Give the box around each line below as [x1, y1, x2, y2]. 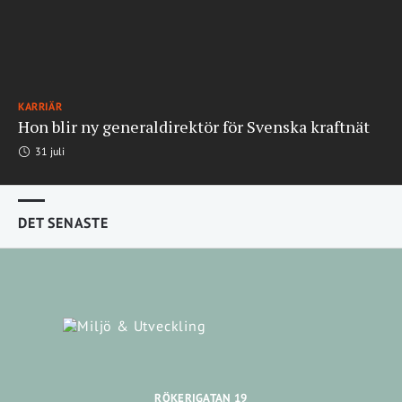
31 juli [32, 144, 65, 158]
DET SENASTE [18, 214, 109, 232]
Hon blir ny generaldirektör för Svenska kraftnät [18, 116, 370, 137]
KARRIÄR [18, 100, 63, 113]
